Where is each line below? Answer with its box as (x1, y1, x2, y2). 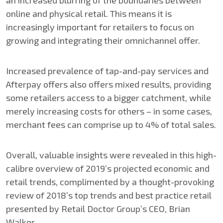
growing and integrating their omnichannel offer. (6, 35, 200, 46)
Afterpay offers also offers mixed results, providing (6, 79, 211, 90)
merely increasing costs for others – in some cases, (6, 106, 212, 116)
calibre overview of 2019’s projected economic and (6, 163, 210, 174)
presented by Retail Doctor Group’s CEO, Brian (6, 203, 190, 214)
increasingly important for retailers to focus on (6, 21, 194, 32)
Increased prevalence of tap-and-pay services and (6, 65, 209, 76)
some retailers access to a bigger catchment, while (6, 92, 211, 103)
